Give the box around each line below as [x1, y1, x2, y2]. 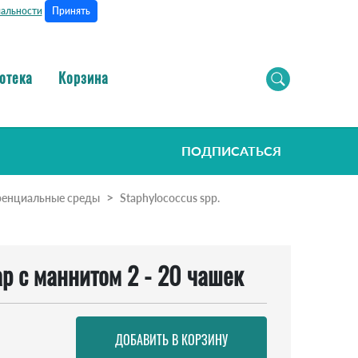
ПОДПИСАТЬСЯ [181, 143, 281, 159]
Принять [51, 5, 90, 17]
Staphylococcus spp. [120, 191, 220, 205]
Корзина [58, 66, 109, 88]
